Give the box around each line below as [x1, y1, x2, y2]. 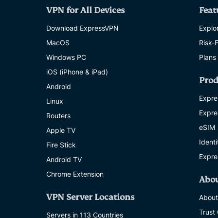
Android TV [46, 155, 82, 163]
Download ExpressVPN [46, 24, 119, 32]
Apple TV [46, 126, 75, 134]
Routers [46, 111, 71, 120]
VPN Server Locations [46, 192, 134, 202]
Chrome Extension [46, 170, 104, 178]
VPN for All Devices [46, 5, 125, 16]
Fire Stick [46, 141, 76, 149]
